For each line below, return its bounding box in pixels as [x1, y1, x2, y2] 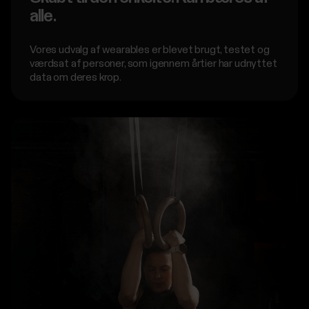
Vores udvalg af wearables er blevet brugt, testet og [30, 44, 270, 56]
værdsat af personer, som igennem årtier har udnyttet [30, 58, 277, 70]
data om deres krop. [30, 72, 121, 83]
